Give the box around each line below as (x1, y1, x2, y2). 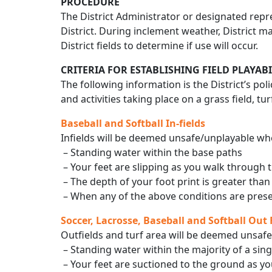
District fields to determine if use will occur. (61, 39, 258, 53)
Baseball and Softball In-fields (61, 117, 205, 131)
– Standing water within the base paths (61, 146, 242, 160)
